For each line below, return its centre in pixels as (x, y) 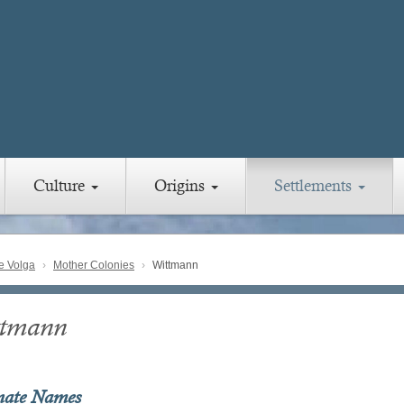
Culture (61, 186)
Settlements (315, 186)
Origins (182, 186)
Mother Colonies (94, 266)
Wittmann (174, 266)
